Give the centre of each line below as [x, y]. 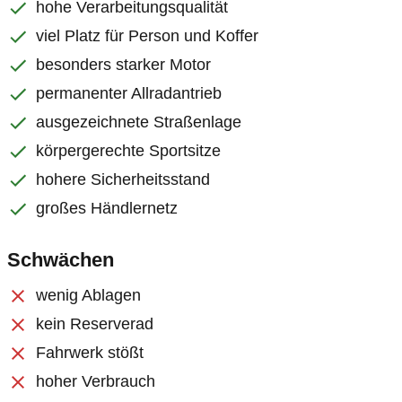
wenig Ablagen [88, 295]
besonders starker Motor [123, 65]
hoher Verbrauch [96, 381]
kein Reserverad [95, 324]
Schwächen [61, 260]
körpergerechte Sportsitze [128, 151]
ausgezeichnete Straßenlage [139, 122]
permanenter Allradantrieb [129, 93]
